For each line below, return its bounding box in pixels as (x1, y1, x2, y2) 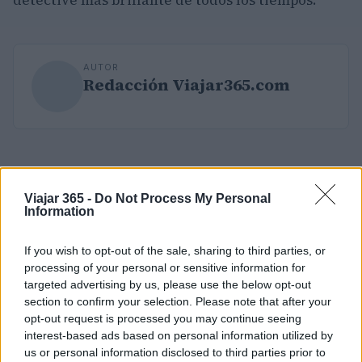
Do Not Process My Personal (95, 191, 271, 205)
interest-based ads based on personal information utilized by (24, 328, 333, 342)
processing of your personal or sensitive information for (24, 260, 305, 274)
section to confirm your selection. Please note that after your (24, 294, 331, 308)
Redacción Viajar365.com (83, 73, 290, 96)
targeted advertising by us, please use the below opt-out (24, 277, 311, 291)
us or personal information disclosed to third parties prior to (24, 345, 326, 359)
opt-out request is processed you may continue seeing (24, 311, 301, 325)
